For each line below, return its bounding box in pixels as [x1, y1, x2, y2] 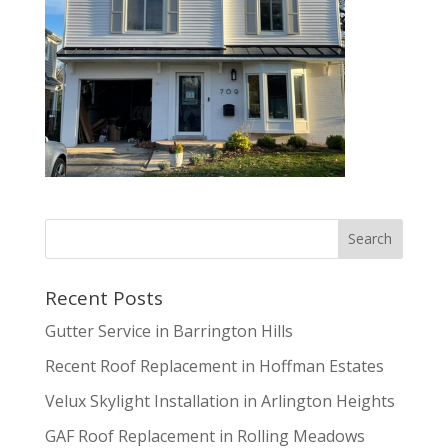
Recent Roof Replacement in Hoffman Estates [44, 354, 384, 377]
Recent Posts [44, 284, 163, 311]
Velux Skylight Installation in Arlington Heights [44, 389, 395, 412]
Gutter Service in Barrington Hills [44, 319, 293, 342]
